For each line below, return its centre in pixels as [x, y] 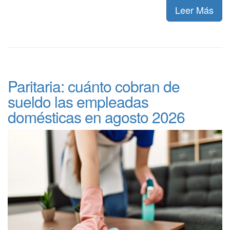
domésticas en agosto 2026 [96, 117]
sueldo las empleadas [78, 101]
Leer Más [194, 9]
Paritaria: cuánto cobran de [94, 86]
